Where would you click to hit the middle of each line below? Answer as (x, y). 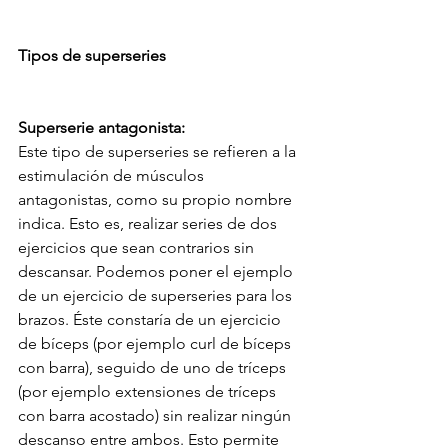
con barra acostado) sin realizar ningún (156, 416)
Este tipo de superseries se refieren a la (159, 152)
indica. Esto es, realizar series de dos (149, 224)
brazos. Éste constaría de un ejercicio (151, 320)
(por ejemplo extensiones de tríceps (149, 392)
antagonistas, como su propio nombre (157, 200)
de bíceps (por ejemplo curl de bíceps (156, 344)
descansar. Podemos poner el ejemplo (157, 272)
